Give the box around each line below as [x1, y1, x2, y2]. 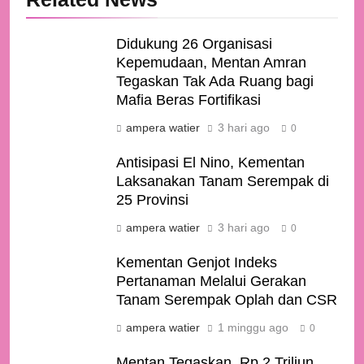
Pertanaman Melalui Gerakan [116, 273, 306, 290]
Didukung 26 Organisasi [116, 36, 272, 53]
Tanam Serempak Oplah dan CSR [116, 292, 337, 309]
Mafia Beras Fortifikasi [116, 92, 261, 109]
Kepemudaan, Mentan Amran [116, 54, 306, 71]
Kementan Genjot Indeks [116, 254, 277, 271]
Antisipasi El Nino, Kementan [116, 154, 305, 171]
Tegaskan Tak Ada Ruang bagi [116, 73, 314, 90]
